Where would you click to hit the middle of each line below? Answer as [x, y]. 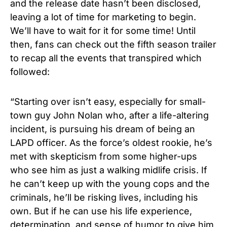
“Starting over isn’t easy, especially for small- [108, 101]
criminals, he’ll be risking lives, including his [104, 197]
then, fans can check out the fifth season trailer [113, 44]
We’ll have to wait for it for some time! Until [103, 30]
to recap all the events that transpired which [106, 58]
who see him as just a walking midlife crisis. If [109, 170]
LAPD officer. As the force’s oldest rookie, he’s [111, 142]
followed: [30, 71]
